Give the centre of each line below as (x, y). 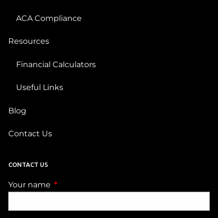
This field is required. (92, 185)
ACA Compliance (49, 18)
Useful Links (40, 88)
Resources (29, 41)
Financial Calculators (56, 64)
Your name (31, 185)
